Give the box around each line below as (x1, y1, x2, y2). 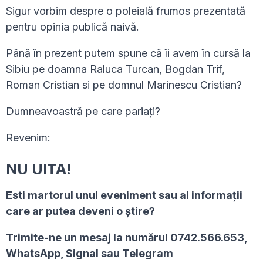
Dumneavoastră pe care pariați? (6, 105, 160, 118)
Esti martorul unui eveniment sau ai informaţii (6, 189, 242, 202)
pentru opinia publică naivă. (6, 21, 139, 33)
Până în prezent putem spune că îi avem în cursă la (6, 47, 251, 60)
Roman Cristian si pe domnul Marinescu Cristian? (6, 79, 242, 92)
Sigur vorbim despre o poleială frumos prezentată (6, 5, 245, 18)
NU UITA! (6, 160, 71, 178)
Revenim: (6, 131, 50, 144)
